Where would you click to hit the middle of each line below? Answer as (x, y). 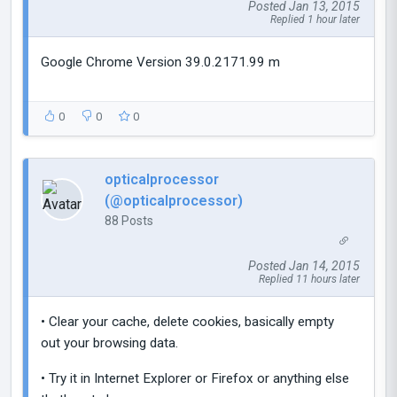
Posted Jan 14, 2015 (304, 266)
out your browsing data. (109, 343)
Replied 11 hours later (309, 280)
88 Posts (129, 220)
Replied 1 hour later (315, 19)
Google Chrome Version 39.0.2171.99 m (160, 62)
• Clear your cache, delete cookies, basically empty (187, 322)
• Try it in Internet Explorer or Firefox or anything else (195, 379)
